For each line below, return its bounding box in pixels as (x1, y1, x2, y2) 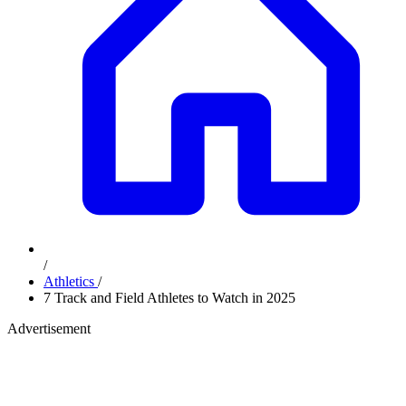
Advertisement (7, 321, 91, 336)
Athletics (43, 274, 98, 289)
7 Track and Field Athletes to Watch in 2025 (43, 290, 295, 305)
